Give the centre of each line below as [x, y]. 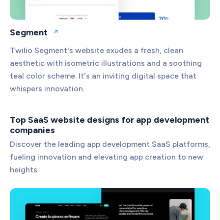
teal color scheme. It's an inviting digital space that [103, 76]
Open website [77, 36]
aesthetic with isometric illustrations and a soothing [106, 63]
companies [32, 130]
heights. [24, 169]
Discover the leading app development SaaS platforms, [110, 144]
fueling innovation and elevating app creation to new [107, 157]
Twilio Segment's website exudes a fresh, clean [96, 50]
